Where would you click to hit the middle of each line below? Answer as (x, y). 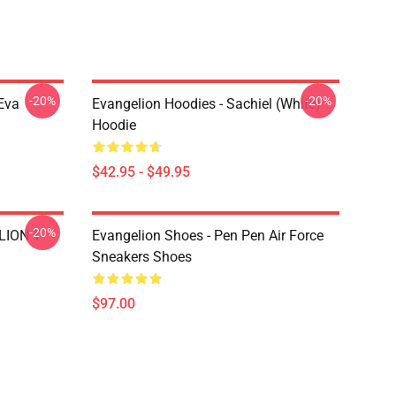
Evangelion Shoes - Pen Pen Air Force (208, 236)
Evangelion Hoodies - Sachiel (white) (206, 104)
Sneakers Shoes (142, 257)
